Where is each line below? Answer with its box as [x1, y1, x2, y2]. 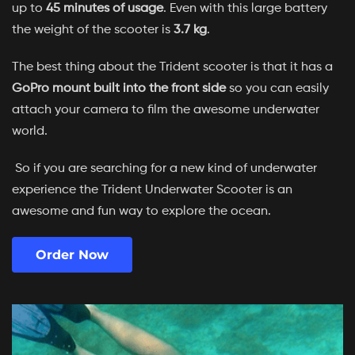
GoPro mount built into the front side [12, 82, 226, 96]
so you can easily [226, 82, 329, 96]
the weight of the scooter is [12, 23, 170, 37]
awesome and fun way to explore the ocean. [12, 204, 271, 218]
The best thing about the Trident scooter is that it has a [12, 60, 333, 74]
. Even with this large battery [163, 2, 327, 16]
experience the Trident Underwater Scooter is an [12, 182, 292, 197]
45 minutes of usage [46, 2, 163, 16]
